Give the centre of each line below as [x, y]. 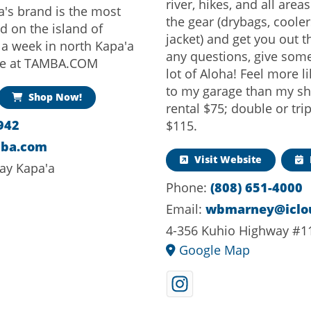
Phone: [188, 187]
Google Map [213, 250]
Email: [186, 209]
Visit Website [227, 159]
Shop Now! [54, 97]
